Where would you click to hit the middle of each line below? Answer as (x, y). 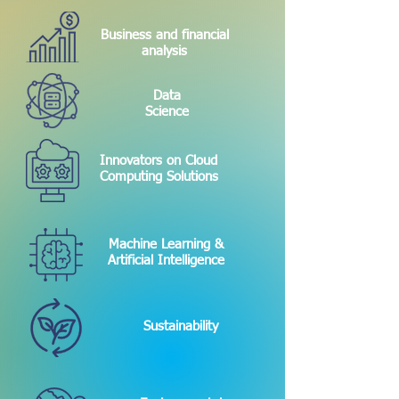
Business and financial (164, 35)
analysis (164, 51)
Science (167, 111)
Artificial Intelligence (166, 260)
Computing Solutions (159, 176)
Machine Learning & (166, 244)
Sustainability (181, 326)
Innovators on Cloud (159, 160)
